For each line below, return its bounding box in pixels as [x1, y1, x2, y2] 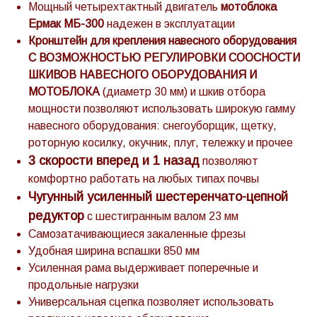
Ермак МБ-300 [28, 18, 104, 30]
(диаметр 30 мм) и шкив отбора [100, 86, 265, 98]
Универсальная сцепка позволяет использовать [28, 296, 274, 308]
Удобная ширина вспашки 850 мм [28, 245, 200, 257]
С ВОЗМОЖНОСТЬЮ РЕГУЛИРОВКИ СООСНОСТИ [28, 52, 300, 64]
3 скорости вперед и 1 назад [28, 154, 200, 168]
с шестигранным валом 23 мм [84, 210, 238, 222]
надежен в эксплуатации [104, 18, 235, 30]
